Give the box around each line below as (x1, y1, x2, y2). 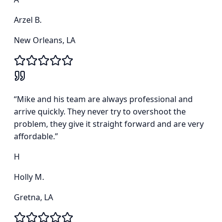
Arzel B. (14, 14, 42, 26)
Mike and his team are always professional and (17, 94, 193, 105)
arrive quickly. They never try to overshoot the (14, 106, 186, 117)
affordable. (14, 131, 55, 142)
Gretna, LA (14, 192, 53, 203)
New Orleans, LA (14, 35, 75, 46)
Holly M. (14, 171, 44, 183)
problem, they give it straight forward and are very (14, 118, 204, 130)
